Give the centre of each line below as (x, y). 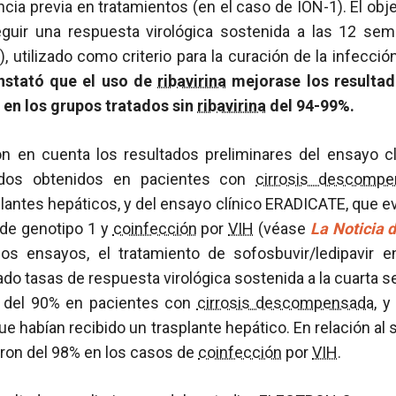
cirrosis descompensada (285, 303)
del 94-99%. (310, 106)
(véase (282, 228)
